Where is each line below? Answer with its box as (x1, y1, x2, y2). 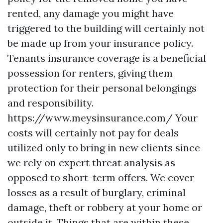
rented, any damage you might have (7, 7, 174, 20)
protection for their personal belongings (7, 82, 197, 95)
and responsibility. (7, 97, 94, 110)
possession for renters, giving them (7, 67, 173, 80)
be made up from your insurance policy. (7, 37, 193, 50)
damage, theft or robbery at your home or (7, 201, 202, 214)
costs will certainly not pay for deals (7, 126, 179, 139)
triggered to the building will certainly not (7, 22, 205, 35)
